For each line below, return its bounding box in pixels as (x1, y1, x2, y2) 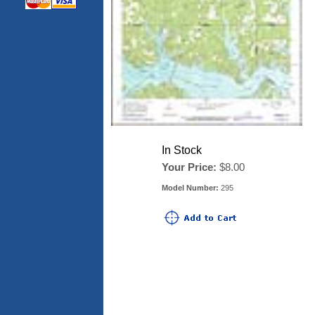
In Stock (162, 144, 202, 156)
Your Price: (162, 161, 217, 173)
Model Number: (162, 184, 219, 192)
